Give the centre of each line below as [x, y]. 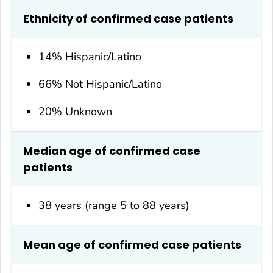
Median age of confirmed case [112, 151]
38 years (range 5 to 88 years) [114, 205]
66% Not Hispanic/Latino [101, 84]
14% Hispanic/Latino [90, 56]
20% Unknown [76, 111]
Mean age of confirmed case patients [132, 244]
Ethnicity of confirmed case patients [128, 18]
